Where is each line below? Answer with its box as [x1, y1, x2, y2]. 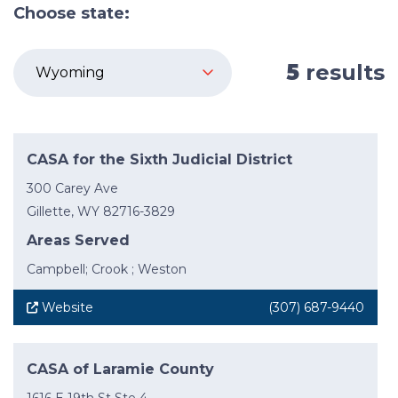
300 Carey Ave [27, 180, 118, 197]
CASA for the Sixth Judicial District [27, 151, 292, 169]
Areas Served [27, 232, 130, 250]
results [299, 60, 385, 86]
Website [42, 299, 93, 316]
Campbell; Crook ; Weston [27, 261, 187, 278]
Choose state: [13, 4, 130, 24]
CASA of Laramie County [27, 361, 214, 378]
